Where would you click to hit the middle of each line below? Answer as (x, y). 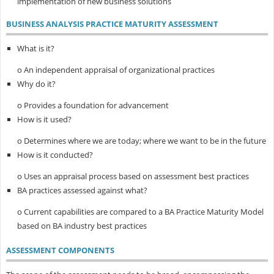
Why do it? (36, 83)
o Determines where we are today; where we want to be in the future (141, 140)
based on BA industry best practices (82, 225)
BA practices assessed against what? (82, 190)
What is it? (35, 48)
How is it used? (44, 119)
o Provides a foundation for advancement (93, 105)
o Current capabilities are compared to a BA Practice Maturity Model (140, 211)
